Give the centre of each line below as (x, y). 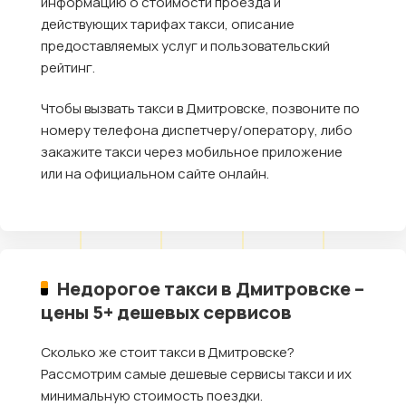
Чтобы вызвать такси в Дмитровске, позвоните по (200, 109)
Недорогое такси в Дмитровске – (211, 289)
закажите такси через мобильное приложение (192, 152)
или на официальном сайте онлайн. (155, 174)
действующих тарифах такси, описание (168, 24)
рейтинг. (68, 68)
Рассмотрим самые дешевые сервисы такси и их (196, 374)
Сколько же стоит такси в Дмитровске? (168, 353)
